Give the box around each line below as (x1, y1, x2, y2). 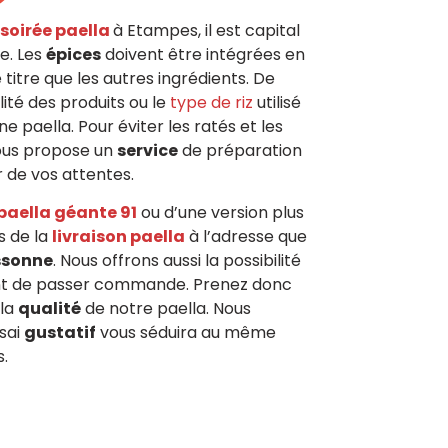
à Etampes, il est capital (113, 18, 300, 42)
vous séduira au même (96, 321, 276, 345)
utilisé (253, 90, 301, 114)
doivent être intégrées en (101, 42, 305, 66)
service (117, 138, 178, 162)
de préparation (178, 138, 302, 162)
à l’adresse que (185, 225, 307, 249)
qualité (18, 297, 81, 321)
